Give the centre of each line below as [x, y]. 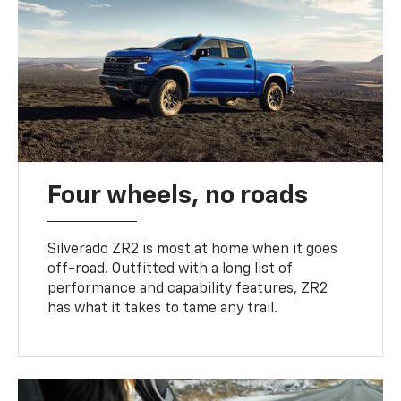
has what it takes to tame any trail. [163, 308]
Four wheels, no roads [178, 196]
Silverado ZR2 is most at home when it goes [193, 249]
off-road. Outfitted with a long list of [170, 269]
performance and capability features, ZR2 [188, 289]
